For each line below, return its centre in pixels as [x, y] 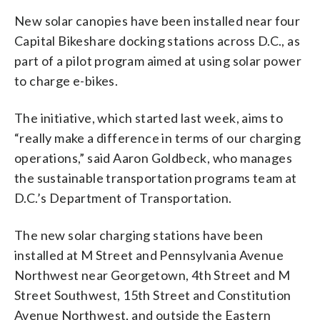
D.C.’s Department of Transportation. [123, 197]
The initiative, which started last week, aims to [149, 117]
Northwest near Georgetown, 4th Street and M [152, 275]
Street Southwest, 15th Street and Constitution [153, 295]
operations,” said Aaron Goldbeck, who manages [153, 157]
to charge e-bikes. [66, 80]
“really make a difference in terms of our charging [157, 137]
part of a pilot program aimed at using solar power [158, 60]
